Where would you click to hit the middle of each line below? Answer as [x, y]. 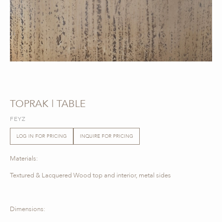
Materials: [24, 159]
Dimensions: [28, 209]
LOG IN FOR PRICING [42, 136]
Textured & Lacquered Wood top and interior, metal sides [90, 176]
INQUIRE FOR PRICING [107, 136]
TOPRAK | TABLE [48, 104]
